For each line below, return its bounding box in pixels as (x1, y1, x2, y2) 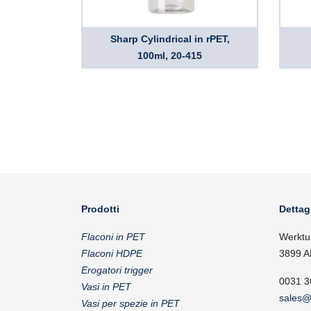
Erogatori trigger (81, 264, 153, 276)
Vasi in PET (81, 281, 131, 292)
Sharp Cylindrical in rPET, (110, 33, 230, 44)
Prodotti (81, 203, 119, 215)
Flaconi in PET (81, 231, 145, 242)
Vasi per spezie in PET (81, 298, 180, 309)
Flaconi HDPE (81, 248, 142, 259)
